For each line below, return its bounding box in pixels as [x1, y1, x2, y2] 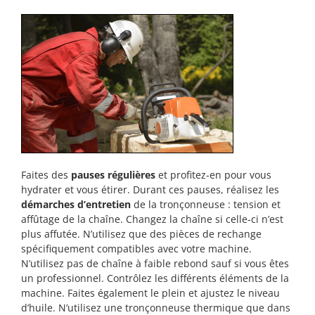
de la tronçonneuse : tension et [131, 197, 281, 211]
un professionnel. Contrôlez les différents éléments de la [21, 271, 289, 285]
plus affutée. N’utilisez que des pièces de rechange [21, 226, 262, 240]
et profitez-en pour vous [155, 167, 271, 181]
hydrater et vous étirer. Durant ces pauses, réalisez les [21, 182, 279, 196]
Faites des [21, 167, 71, 181]
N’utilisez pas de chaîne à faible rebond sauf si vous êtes [21, 256, 289, 270]
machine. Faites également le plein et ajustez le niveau [21, 285, 280, 300]
